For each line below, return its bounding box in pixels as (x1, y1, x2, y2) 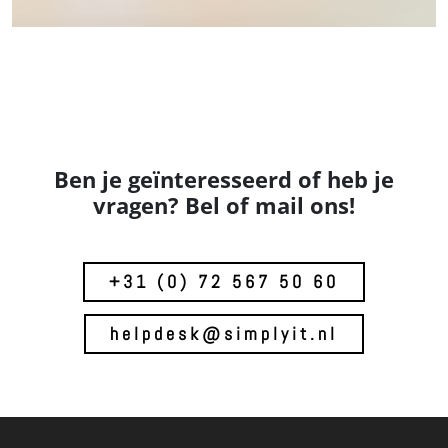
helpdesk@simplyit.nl (110, 322, 338, 345)
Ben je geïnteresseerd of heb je (54, 164, 394, 194)
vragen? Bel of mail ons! (93, 190, 355, 220)
